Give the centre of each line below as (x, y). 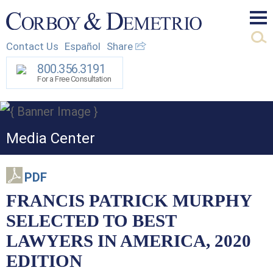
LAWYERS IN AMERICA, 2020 (129, 240)
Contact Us (32, 46)
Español (83, 46)
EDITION (44, 261)
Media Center (51, 138)
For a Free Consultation (74, 79)
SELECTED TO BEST (91, 220)
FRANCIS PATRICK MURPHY (129, 200)
